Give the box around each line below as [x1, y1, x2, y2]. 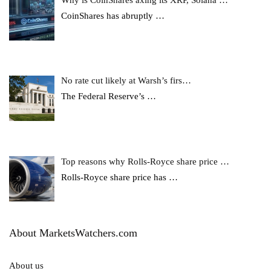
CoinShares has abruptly [61, 11, 156, 21]
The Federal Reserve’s [61, 91, 148, 102]
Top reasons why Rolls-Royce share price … [61, 156, 230, 166]
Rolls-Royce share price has [61, 172, 169, 182]
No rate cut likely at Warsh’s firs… [61, 76, 192, 86]
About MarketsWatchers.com [9, 227, 137, 240]
